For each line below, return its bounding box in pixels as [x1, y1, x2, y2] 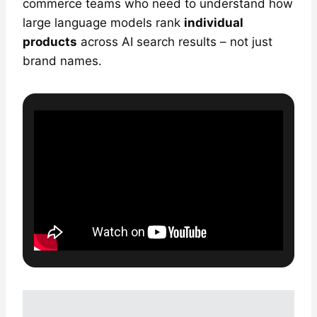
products [23, 34, 77, 49]
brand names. [23, 53, 102, 68]
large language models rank [23, 15, 184, 30]
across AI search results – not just [77, 34, 272, 49]
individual [184, 15, 243, 30]
